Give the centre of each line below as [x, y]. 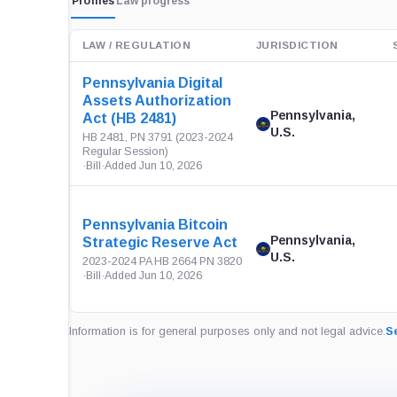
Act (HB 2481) [129, 118]
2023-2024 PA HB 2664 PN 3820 [162, 261]
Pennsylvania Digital [152, 83]
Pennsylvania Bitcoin [155, 224]
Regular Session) [125, 152]
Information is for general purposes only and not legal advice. [227, 331]
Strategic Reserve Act [160, 242]
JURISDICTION [297, 45]
